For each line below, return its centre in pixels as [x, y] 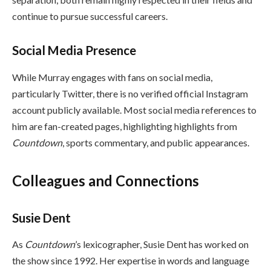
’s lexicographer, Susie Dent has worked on [162, 244]
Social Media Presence [74, 51]
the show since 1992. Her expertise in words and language [131, 261]
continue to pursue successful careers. [90, 16]
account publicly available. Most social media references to [134, 109]
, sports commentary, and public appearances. [156, 142]
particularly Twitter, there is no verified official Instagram [130, 93]
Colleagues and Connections [106, 180]
